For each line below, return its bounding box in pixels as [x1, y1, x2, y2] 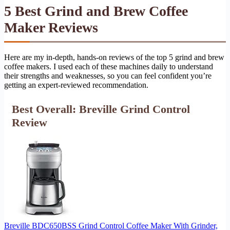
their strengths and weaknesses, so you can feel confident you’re [4, 71, 212, 80]
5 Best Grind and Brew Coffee [4, 3, 188, 19]
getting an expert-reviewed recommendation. [4, 80, 148, 89]
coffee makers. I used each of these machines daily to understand [4, 62, 213, 71]
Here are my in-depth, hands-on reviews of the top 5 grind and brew [4, 52, 224, 62]
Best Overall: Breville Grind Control [12, 102, 190, 116]
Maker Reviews [4, 19, 98, 35]
